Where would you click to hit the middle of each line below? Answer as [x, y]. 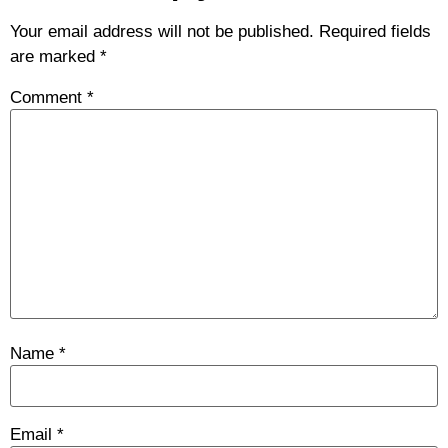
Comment [48, 97]
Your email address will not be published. [162, 32]
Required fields [375, 32]
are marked [55, 57]
